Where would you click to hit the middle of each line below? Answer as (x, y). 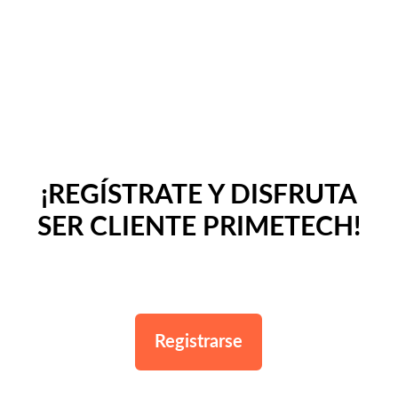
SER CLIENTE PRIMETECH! (199, 227)
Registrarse (199, 342)
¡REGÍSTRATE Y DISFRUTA (199, 195)
